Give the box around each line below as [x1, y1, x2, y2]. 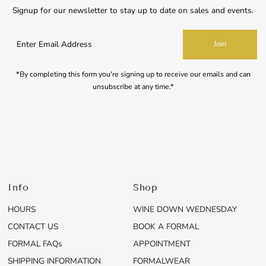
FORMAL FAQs [8, 237, 63, 249]
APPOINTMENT [132, 237, 191, 249]
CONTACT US [8, 220, 59, 232]
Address [8, 54, 39, 66]
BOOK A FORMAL [132, 220, 199, 232]
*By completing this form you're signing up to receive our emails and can [15, 69, 251, 79]
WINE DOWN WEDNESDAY [132, 203, 237, 215]
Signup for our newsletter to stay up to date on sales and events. [12, 4, 254, 16]
